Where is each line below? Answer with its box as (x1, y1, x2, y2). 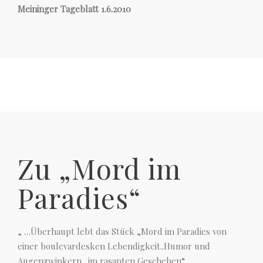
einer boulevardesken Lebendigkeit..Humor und (18, 240, 210, 252)
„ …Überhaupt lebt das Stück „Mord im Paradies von (18, 225, 227, 237)
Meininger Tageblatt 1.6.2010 (18, 3, 131, 15)
